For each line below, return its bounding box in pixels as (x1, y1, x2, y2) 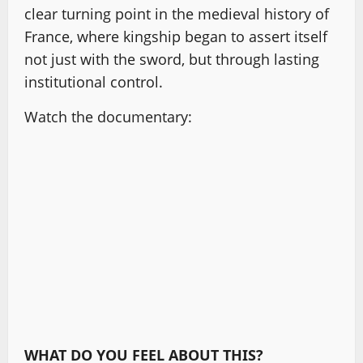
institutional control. (24, 72, 163, 92)
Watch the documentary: (24, 107, 192, 126)
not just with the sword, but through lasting (24, 49, 319, 69)
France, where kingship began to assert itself (24, 27, 327, 46)
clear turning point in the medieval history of (24, 4, 329, 23)
